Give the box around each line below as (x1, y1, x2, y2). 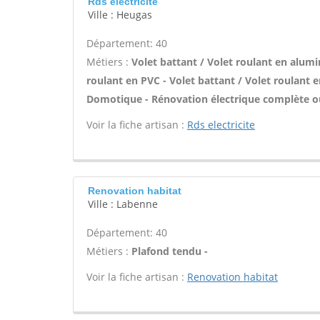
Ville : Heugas (88, 8, 152, 21)
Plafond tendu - (131, 244, 208, 258)
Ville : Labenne (88, 197, 158, 211)
